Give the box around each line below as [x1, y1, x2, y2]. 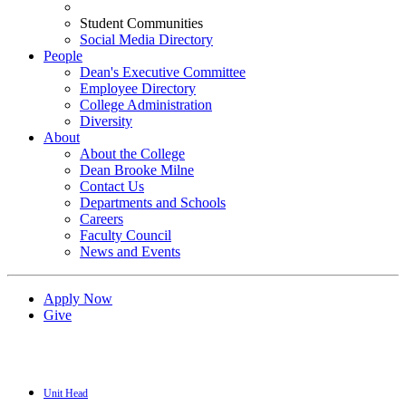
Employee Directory [80, 81, 196, 96]
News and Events [80, 244, 180, 259]
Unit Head [43, 386, 88, 400]
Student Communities [80, 15, 203, 31]
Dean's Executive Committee [80, 64, 246, 80]
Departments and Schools [80, 195, 226, 210]
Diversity [80, 113, 132, 129]
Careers [80, 211, 123, 227]
